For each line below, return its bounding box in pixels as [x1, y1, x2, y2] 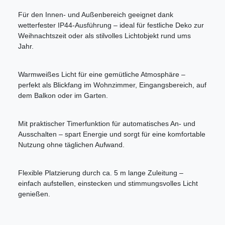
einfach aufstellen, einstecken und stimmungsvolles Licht [18, 179, 198, 188]
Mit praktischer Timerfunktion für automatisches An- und [18, 120, 195, 128]
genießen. [18, 190, 50, 198]
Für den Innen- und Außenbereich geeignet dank [18, 11, 173, 19]
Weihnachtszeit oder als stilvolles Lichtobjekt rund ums [18, 32, 191, 40]
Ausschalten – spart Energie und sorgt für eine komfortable [18, 130, 205, 139]
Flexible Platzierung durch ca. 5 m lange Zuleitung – [18, 169, 183, 177]
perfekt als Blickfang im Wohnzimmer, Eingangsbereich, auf [18, 81, 206, 89]
